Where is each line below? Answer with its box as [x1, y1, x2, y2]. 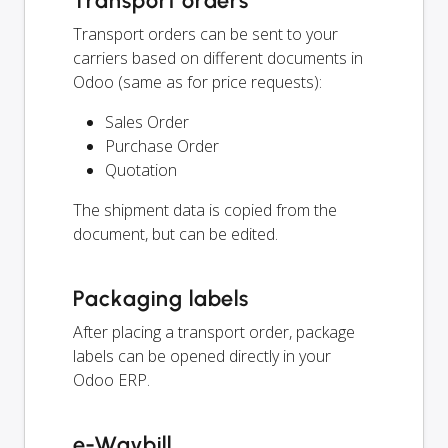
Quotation [105, 159, 177, 182]
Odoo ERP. [73, 369, 150, 392]
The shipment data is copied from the [73, 199, 337, 222]
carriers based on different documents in [73, 47, 363, 70]
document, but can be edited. [73, 223, 278, 246]
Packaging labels [73, 285, 250, 313]
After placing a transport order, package [73, 321, 355, 344]
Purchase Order [105, 135, 219, 158]
